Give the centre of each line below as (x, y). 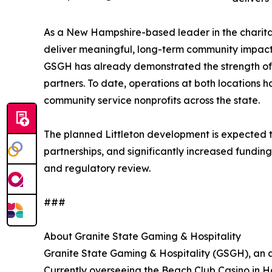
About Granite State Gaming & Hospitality (142, 236)
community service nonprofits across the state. (152, 100)
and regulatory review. (97, 168)
